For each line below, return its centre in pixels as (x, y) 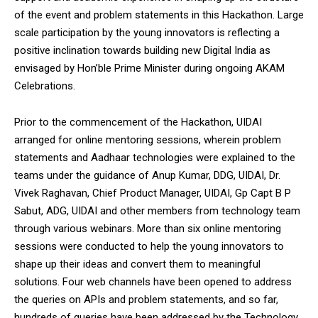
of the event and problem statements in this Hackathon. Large (159, 15)
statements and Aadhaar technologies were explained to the (155, 157)
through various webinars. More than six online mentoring (148, 228)
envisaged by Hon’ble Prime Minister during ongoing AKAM (149, 68)
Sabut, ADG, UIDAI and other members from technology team (157, 210)
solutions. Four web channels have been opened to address (153, 281)
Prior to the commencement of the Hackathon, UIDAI (138, 122)
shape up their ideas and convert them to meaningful (137, 264)
